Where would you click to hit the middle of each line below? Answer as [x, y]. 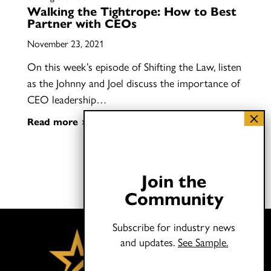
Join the [174, 180]
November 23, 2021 [65, 43]
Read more [52, 121]
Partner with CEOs [82, 23]
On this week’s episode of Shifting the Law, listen [134, 66]
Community [174, 198]
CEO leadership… [67, 99]
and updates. [149, 242]
